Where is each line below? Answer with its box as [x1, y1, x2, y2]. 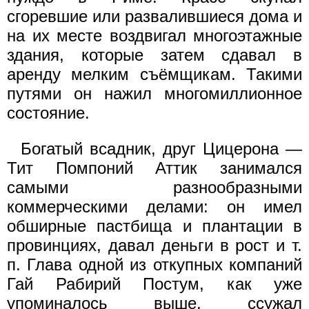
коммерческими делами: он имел [7, 197, 302, 216]
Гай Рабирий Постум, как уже [7, 274, 302, 293]
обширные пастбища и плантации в [7, 216, 302, 235]
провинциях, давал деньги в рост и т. [7, 235, 302, 255]
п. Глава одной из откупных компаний [7, 255, 302, 274]
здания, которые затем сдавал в [7, 45, 302, 64]
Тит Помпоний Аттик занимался [7, 158, 302, 177]
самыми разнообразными [7, 177, 302, 197]
